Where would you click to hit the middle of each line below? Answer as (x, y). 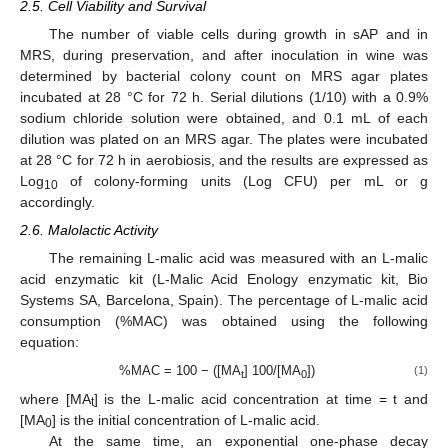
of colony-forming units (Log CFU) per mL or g (243, 180)
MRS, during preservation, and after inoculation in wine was (224, 54)
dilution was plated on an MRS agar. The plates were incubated (224, 138)
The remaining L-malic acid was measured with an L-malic (238, 258)
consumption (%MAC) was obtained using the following (224, 321)
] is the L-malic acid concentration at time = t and (261, 398)
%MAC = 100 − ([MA (179, 371)
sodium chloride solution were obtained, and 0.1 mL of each (224, 117)
